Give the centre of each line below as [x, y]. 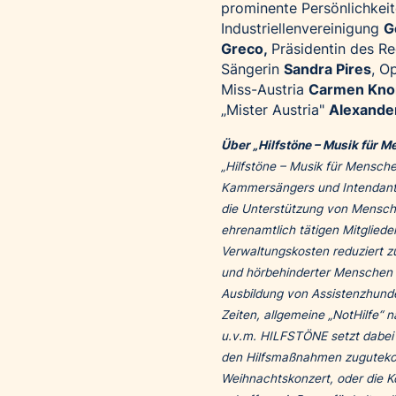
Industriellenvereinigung [302, 29]
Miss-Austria [265, 90]
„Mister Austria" [275, 110]
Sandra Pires [327, 69]
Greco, [246, 49]
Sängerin [252, 69]
